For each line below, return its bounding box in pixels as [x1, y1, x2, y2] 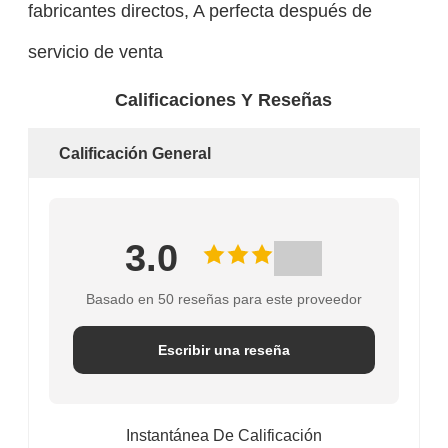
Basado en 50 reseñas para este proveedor [85, 291, 362, 308]
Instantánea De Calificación [125, 427, 322, 445]
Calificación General [58, 145, 211, 163]
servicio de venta [27, 41, 163, 63]
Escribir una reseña [157, 342, 290, 359]
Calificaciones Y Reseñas [115, 90, 333, 111]
